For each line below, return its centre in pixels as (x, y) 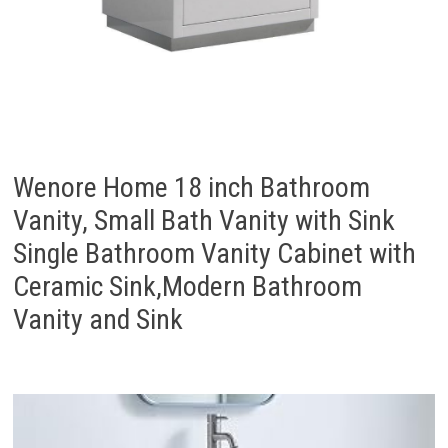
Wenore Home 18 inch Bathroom (191, 188)
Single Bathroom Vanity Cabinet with (214, 254)
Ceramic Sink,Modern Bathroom (187, 287)
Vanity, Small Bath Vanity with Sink (203, 221)
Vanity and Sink (97, 320)
